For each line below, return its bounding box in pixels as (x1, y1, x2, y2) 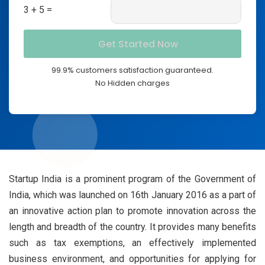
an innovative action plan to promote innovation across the (9, 205, 256, 216)
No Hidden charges (95, 77, 170, 89)
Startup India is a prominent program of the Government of (9, 173, 256, 185)
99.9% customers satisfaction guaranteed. (51, 64, 214, 76)
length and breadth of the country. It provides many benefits (9, 221, 256, 232)
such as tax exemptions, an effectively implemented (9, 237, 256, 248)
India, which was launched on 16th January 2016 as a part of (9, 189, 256, 201)
